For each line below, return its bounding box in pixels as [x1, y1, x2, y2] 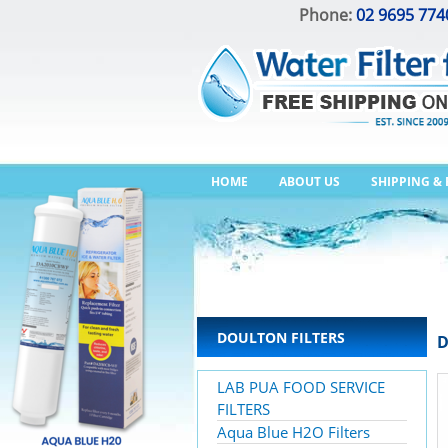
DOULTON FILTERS [217, 328, 345, 347]
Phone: [299, 4, 356, 26]
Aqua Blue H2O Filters [217, 422, 370, 442]
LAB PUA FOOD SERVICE [217, 377, 385, 397]
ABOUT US [279, 173, 340, 190]
